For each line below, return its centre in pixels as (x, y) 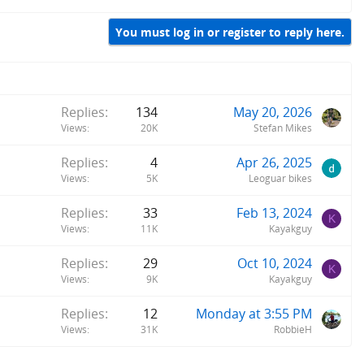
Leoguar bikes (280, 178)
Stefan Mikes (283, 128)
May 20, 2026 (273, 112)
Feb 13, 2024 (274, 212)
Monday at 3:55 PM (254, 313)
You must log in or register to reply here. (230, 32)
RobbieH (293, 329)
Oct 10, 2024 (275, 263)
